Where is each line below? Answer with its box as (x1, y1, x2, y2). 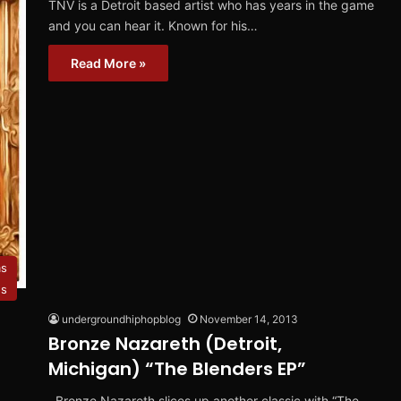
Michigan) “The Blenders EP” (48, 356, 306, 382)
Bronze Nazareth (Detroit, (48, 331, 282, 357)
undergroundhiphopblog (62, 312, 181, 327)
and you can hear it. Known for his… (48, 18, 258, 34)
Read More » (71, 55, 146, 72)
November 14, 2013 (200, 312, 298, 327)
